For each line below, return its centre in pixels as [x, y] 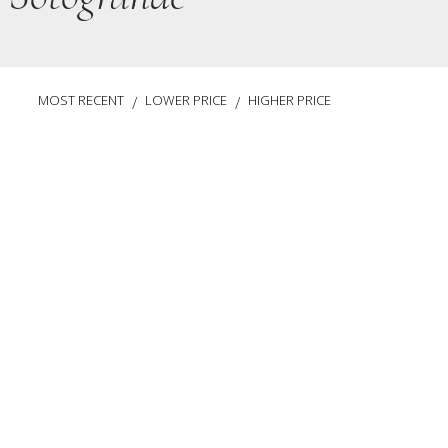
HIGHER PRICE [289, 100]
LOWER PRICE [186, 100]
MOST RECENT [81, 100]
